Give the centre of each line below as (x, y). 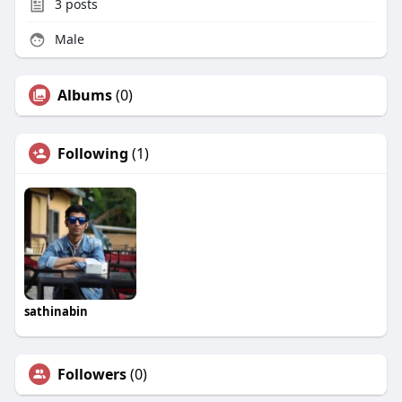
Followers (92, 375)
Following (92, 154)
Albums (84, 96)
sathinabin (56, 312)
